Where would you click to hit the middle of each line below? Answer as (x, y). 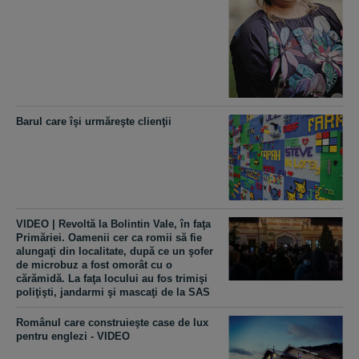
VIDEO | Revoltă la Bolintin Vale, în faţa (113, 224)
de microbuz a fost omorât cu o (94, 264)
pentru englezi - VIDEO (73, 336)
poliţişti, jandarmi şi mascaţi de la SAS (113, 292)
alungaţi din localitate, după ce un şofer (115, 251)
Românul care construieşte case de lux (112, 322)
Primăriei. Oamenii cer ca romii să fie (109, 237)
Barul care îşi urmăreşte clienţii (94, 121)
